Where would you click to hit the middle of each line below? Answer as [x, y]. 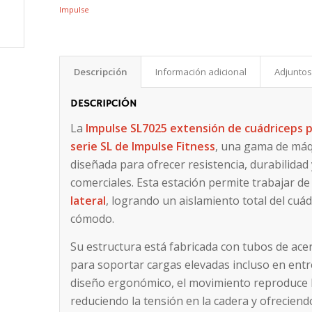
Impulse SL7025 [127, 128]
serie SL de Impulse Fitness [143, 147]
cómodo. [93, 219]
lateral [88, 201]
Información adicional [201, 71]
